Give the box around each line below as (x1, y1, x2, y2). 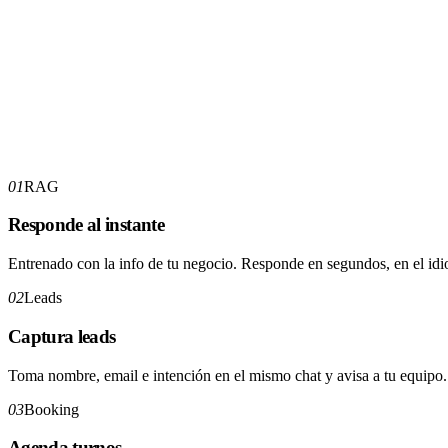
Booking (24, 400, 79, 418)
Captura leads (8, 325, 116, 347)
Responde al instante (8, 214, 164, 236)
